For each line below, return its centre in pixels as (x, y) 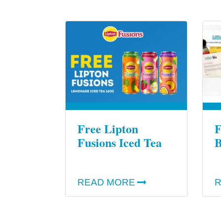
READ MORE (106, 182)
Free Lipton (108, 128)
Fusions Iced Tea (120, 142)
